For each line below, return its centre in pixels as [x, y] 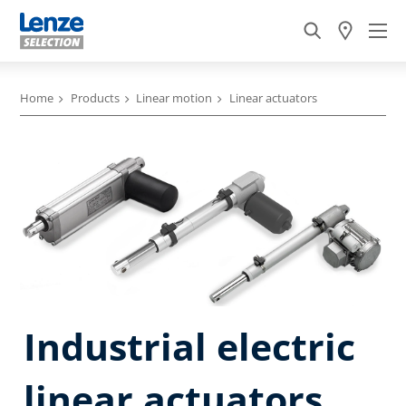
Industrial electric [190, 346]
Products [95, 98]
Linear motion [174, 98]
